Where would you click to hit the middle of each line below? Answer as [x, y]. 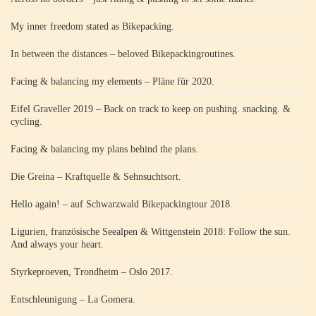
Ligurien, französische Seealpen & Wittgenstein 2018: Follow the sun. [151, 231]
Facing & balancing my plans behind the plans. [104, 149]
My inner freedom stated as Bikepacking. [92, 26]
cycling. [26, 121]
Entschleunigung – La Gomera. [73, 299]
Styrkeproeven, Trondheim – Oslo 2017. [92, 272]
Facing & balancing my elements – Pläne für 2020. [113, 81]
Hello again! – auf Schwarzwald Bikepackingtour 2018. [122, 204]
